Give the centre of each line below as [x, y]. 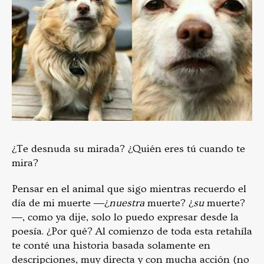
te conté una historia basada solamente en [111, 246]
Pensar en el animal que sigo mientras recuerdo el [129, 189]
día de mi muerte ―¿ [60, 203]
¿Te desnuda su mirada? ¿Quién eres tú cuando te [128, 149]
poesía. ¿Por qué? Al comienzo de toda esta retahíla [132, 232]
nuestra [128, 203]
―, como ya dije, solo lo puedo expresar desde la [125, 217]
